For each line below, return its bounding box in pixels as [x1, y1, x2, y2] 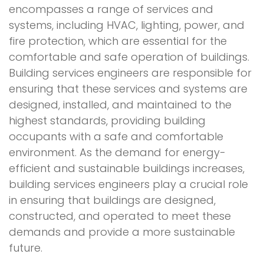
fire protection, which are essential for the [9, 33, 227, 48]
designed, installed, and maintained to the [9, 97, 232, 112]
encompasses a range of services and [9, 1, 213, 16]
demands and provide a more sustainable [9, 224, 235, 239]
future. [9, 240, 42, 255]
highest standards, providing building [9, 113, 206, 128]
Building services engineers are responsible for [9, 65, 252, 80]
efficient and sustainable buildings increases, [9, 160, 245, 176]
